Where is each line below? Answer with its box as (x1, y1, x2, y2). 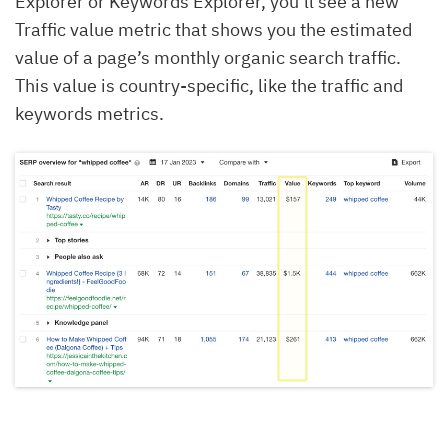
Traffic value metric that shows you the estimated (15, 17, 412, 41)
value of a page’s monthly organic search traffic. (15, 45, 401, 69)
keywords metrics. (15, 101, 164, 125)
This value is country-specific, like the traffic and (15, 73, 403, 97)
